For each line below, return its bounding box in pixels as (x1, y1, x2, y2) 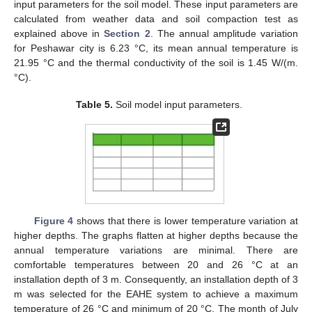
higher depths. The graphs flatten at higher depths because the (14, 230, 298, 242)
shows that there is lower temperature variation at (73, 215, 299, 227)
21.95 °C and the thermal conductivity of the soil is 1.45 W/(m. (14, 57, 298, 69)
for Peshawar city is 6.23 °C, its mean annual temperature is (14, 42, 298, 54)
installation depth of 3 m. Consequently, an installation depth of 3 (14, 274, 298, 286)
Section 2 (104, 28, 150, 40)
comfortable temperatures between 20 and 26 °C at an (14, 259, 298, 271)
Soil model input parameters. (112, 98, 242, 110)
